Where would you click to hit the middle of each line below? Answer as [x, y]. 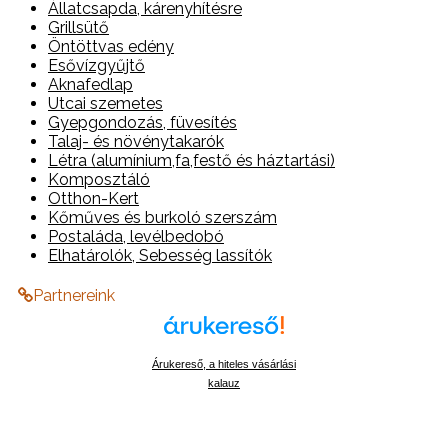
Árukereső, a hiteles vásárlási [224, 363]
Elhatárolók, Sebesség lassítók [160, 255]
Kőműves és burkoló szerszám [162, 217]
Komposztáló [99, 179]
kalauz [224, 382]
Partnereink [74, 295]
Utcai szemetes [105, 103]
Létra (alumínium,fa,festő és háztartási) [191, 160]
